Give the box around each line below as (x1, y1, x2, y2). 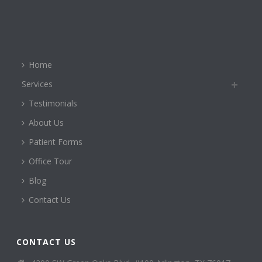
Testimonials (29, 98, 78, 109)
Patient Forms (29, 136, 83, 148)
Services (22, 78, 53, 90)
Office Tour (29, 156, 73, 167)
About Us (29, 117, 64, 129)
